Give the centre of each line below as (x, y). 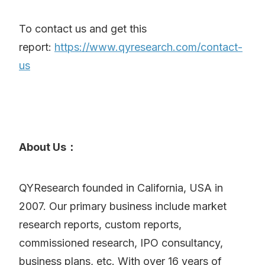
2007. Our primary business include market (123, 206)
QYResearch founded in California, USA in (121, 188)
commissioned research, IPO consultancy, (121, 243)
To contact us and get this (83, 29)
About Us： (48, 147)
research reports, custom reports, (100, 225)
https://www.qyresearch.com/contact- (148, 47)
